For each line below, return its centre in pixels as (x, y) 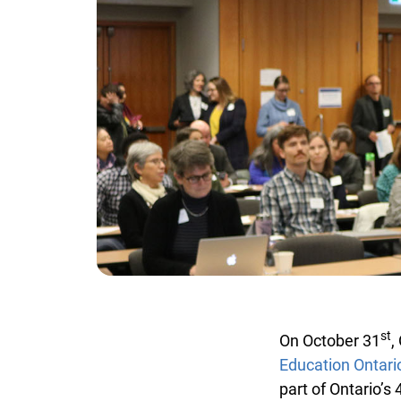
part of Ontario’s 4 (335, 388)
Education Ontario (336, 364)
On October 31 (323, 340)
